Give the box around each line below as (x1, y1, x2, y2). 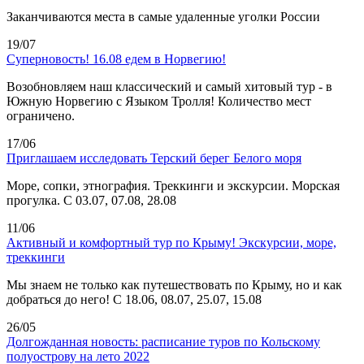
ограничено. (6, 108, 75, 123)
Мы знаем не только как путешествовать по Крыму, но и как (6, 277, 342, 292)
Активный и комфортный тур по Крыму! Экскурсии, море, (6, 235, 336, 249)
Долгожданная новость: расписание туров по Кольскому (6, 334, 320, 349)
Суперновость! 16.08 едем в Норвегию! (6, 51, 226, 66)
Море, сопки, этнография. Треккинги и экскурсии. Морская (6, 178, 340, 193)
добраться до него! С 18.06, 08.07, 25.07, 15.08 (6, 292, 262, 306)
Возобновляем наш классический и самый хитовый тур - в (6, 79, 332, 93)
